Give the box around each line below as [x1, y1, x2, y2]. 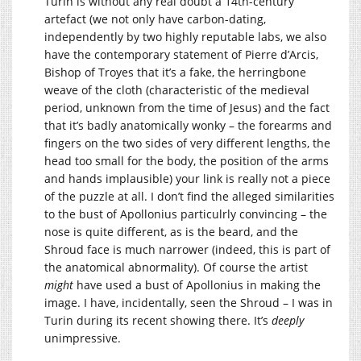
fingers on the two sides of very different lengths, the [44, 135, 330, 151]
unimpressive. [44, 330, 121, 346]
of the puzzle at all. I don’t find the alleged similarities [44, 188, 334, 204]
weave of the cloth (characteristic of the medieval [44, 81, 309, 98]
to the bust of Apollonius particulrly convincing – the [44, 205, 327, 222]
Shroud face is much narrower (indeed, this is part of [44, 241, 330, 257]
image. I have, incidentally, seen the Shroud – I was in [44, 294, 333, 310]
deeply [272, 312, 304, 328]
